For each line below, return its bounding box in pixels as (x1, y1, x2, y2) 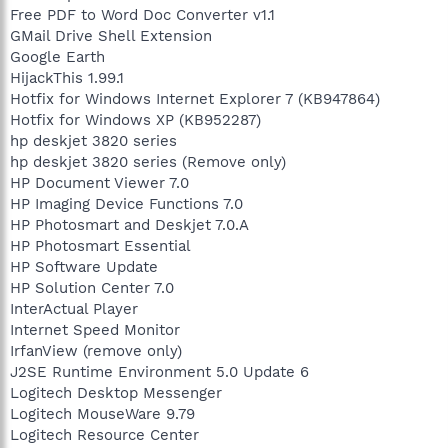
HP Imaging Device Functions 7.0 (10, 194, 243, 213)
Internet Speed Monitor (10, 320, 180, 339)
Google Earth (10, 47, 105, 66)
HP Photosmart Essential (10, 236, 191, 255)
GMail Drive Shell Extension (10, 26, 212, 45)
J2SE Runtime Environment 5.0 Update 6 (10, 362, 309, 381)
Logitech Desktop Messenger (10, 383, 222, 402)
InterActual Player (10, 299, 138, 318)
